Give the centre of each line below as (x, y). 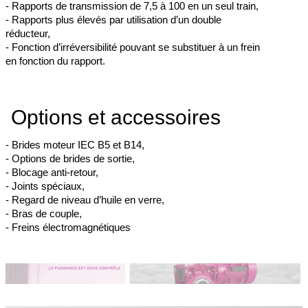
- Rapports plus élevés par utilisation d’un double (113, 20)
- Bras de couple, (44, 214)
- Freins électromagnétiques (68, 228)
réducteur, (28, 34)
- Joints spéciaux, (45, 186)
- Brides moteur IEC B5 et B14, (75, 145)
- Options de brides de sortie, (70, 159)
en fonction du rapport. (55, 61)
